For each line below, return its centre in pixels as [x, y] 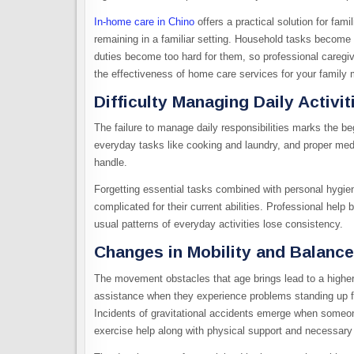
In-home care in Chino [144, 22]
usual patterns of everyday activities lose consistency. [218, 224]
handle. [112, 163]
